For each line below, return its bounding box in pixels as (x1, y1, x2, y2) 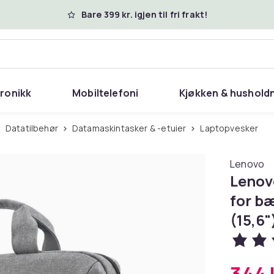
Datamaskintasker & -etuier (78, 122, 187, 134)
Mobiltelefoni (72, 86, 139, 100)
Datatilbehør (12, 122, 58, 134)
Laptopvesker (204, 122, 259, 134)
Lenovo (230, 157, 265, 171)
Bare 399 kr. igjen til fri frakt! (81, 9, 208, 20)
